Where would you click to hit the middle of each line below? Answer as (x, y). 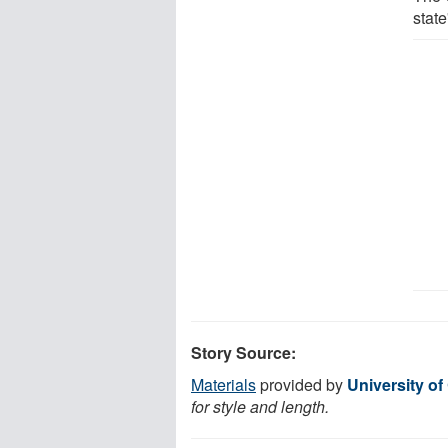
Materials (223, 384)
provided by (301, 384)
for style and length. (260, 406)
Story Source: (243, 352)
